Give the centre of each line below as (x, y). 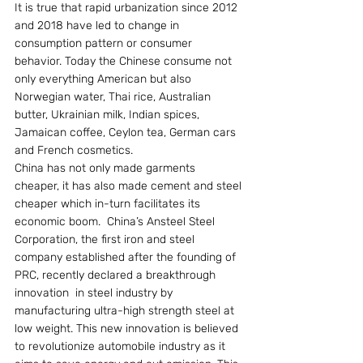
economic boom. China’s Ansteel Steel (116, 221)
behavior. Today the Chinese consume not (125, 61)
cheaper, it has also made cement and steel (130, 186)
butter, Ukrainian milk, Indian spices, (109, 114)
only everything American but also (105, 79)
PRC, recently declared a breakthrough (117, 275)
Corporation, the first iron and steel (106, 239)
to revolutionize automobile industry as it (122, 346)
